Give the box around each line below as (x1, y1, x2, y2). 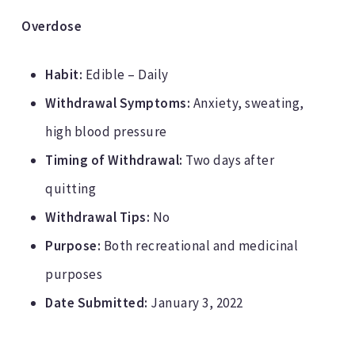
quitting (45, 180, 97, 198)
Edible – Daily (85, 66, 169, 84)
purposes (45, 265, 103, 284)
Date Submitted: (45, 294, 148, 312)
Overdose (21, 17, 82, 35)
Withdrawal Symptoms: (45, 94, 191, 113)
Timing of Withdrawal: (45, 151, 183, 170)
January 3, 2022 (147, 294, 243, 312)
